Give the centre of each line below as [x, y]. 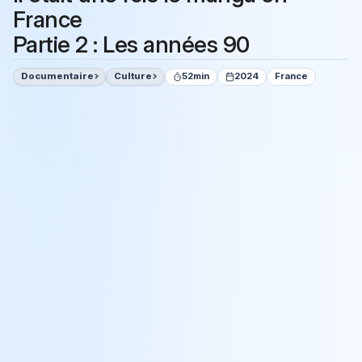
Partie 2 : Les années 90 [131, 45]
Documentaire [57, 76]
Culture [133, 76]
